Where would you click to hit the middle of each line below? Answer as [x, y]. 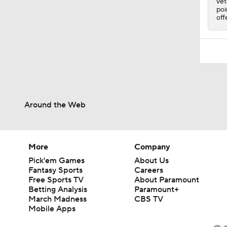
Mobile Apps [52, 209]
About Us [152, 160]
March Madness [58, 199]
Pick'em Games [56, 160]
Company [153, 147]
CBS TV [149, 199]
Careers [149, 170]
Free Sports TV [56, 180]
